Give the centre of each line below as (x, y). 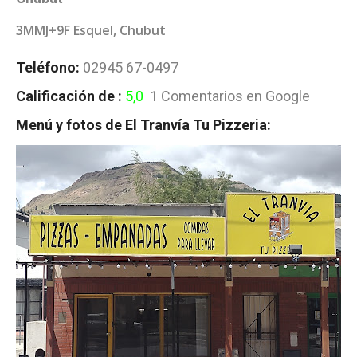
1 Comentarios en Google (228, 96)
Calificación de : (71, 96)
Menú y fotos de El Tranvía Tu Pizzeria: (143, 124)
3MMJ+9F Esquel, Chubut (91, 30)
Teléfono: (48, 67)
